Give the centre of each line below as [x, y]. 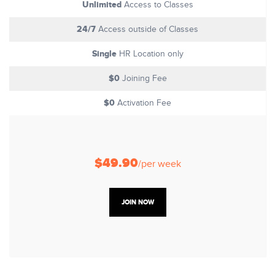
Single [104, 54]
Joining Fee [143, 79]
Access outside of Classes [147, 30]
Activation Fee [143, 103]
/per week [159, 165]
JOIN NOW [137, 203]
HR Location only [150, 54]
